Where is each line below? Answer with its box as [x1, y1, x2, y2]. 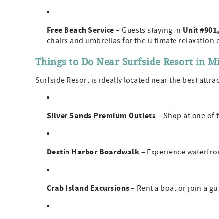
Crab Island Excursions [47, 183, 130, 194]
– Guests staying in [114, 25, 183, 36]
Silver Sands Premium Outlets [47, 110, 156, 122]
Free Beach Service [47, 25, 114, 36]
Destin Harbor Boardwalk [47, 147, 140, 158]
